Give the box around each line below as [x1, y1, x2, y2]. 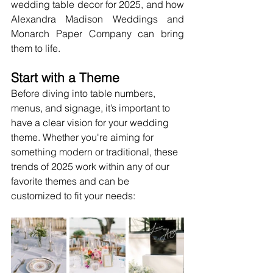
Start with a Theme [11, 69, 119, 85]
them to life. [11, 41, 60, 54]
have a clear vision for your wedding [11, 116, 171, 129]
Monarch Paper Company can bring [11, 27, 184, 40]
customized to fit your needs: [11, 189, 135, 202]
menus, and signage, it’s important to [11, 101, 172, 114]
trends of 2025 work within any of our [11, 160, 172, 172]
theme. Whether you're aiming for [11, 130, 156, 143]
